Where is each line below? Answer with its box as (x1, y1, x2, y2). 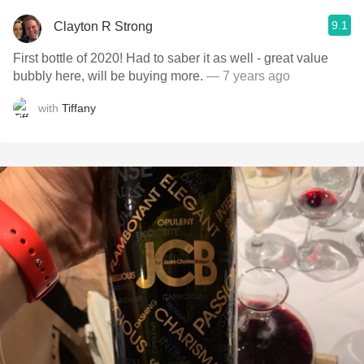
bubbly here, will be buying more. (13, 69, 206, 83)
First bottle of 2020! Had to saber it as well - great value (13, 51, 328, 65)
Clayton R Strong (54, 19, 153, 33)
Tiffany (62, 101, 96, 115)
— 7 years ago (206, 69, 290, 83)
